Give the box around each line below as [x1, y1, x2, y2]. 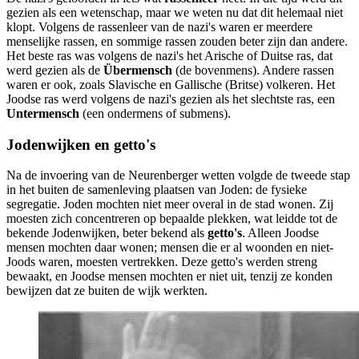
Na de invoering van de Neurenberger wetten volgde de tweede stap [6, 168, 350, 183]
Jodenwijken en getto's [6, 135, 155, 153]
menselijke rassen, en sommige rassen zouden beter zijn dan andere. [6, 34, 348, 49]
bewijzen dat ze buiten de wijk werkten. [6, 284, 208, 298]
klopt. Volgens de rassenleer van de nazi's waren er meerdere [6, 20, 313, 34]
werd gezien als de [6, 63, 103, 78]
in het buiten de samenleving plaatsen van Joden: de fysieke [6, 183, 307, 197]
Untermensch [6, 107, 79, 121]
